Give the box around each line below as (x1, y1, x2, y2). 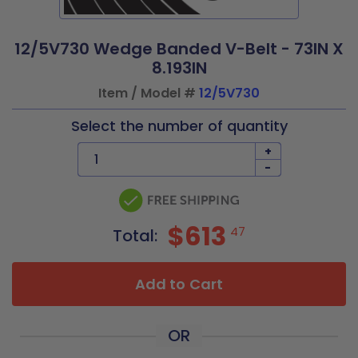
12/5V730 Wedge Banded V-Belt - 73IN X (14, 38, 344, 60)
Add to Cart (135, 274, 223, 294)
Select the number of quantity (70, 116, 288, 136)
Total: (113, 225, 161, 247)
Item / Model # (98, 84, 199, 102)
